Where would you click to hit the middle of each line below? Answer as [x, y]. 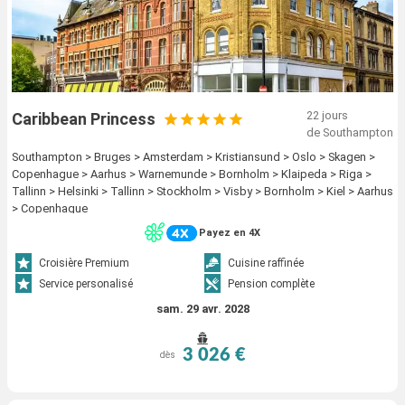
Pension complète [271, 283]
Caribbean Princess [84, 119]
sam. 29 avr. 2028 [202, 308]
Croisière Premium [85, 263]
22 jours [327, 116]
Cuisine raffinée [266, 263]
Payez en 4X [230, 233]
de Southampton [350, 133]
